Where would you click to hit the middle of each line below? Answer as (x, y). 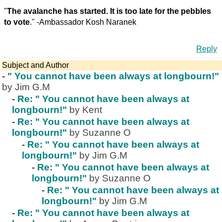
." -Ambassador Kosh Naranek (83, 22)
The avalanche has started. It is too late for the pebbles (109, 11)
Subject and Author (35, 65)
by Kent (86, 110)
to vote (17, 22)
